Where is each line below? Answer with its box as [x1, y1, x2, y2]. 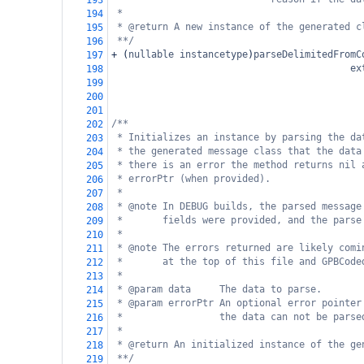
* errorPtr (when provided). [117, 173, 271, 184]
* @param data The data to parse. [117, 284, 322, 295]
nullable [128, 49, 174, 60]
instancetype [180, 49, 248, 60]
